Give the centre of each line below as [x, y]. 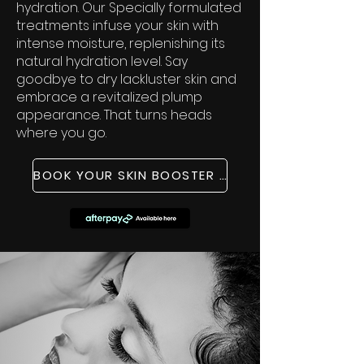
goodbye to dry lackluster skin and [126, 79]
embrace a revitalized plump [109, 97]
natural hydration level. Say [102, 61]
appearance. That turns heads [114, 115]
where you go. [61, 132]
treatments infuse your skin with [117, 25]
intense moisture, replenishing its [121, 43]
